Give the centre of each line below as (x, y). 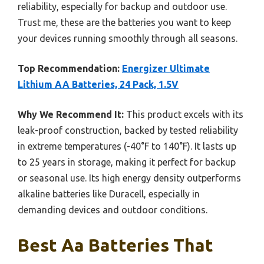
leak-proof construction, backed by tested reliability (128, 130)
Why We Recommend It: (71, 114)
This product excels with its (184, 114)
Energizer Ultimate (166, 68)
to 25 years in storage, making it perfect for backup (127, 162)
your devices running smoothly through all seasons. (128, 38)
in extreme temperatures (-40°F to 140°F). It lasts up (127, 146)
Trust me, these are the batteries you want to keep (124, 22)
